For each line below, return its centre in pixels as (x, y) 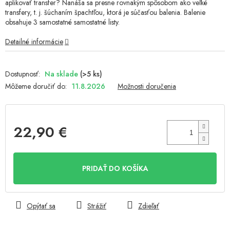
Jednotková (29, 149)
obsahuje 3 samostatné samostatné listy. (63, 22)
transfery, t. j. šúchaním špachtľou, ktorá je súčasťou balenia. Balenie (105, 13)
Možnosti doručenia (147, 87)
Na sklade (62, 74)
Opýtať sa (41, 206)
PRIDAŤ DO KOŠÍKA (115, 169)
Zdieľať (149, 206)
